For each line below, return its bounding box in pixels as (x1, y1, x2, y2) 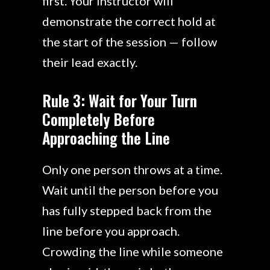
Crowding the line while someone (42, 243, 223, 259)
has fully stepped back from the (42, 202, 212, 218)
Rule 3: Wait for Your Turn (42, 89, 197, 111)
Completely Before (42, 107, 155, 130)
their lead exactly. (42, 54, 137, 69)
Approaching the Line (42, 126, 170, 149)
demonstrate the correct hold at (42, 13, 216, 28)
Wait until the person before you (42, 182, 218, 197)
